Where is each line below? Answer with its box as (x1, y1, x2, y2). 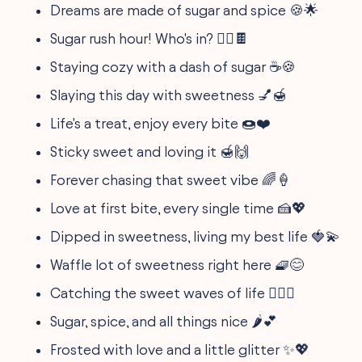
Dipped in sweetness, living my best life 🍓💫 (50, 228, 341, 244)
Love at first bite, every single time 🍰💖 (50, 200, 307, 216)
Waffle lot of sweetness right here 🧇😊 (50, 256, 305, 272)
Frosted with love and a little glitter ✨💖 (50, 341, 310, 357)
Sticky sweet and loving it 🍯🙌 (50, 143, 250, 159)
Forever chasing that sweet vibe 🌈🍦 (50, 171, 292, 187)
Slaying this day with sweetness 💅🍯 (50, 86, 288, 103)
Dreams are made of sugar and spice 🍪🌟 (50, 2, 319, 18)
